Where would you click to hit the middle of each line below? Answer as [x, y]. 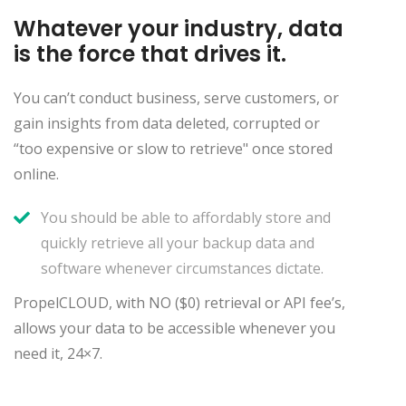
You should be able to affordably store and [186, 217]
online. [36, 174]
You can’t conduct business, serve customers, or [176, 97]
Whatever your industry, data [179, 28]
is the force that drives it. [150, 53]
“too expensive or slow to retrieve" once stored [173, 148]
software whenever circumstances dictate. [182, 268]
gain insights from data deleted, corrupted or [167, 123]
